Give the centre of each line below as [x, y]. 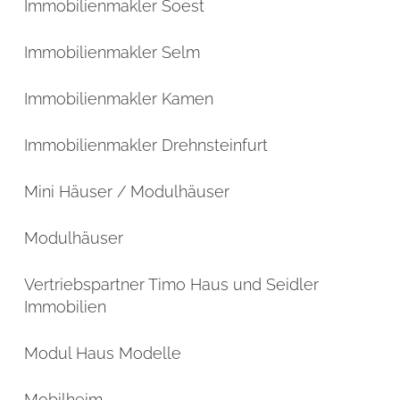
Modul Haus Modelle [103, 353]
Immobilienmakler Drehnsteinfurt [146, 145]
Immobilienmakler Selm [112, 52]
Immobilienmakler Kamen [119, 99]
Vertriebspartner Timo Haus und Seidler [171, 284]
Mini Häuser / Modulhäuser [127, 192]
